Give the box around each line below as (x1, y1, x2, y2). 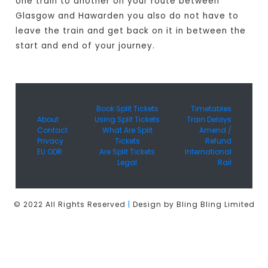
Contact (36, 125, 68, 136)
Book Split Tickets (96, 103, 159, 114)
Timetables (190, 103, 232, 114)
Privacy (36, 136, 63, 147)
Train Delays (186, 114, 232, 125)
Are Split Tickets (99, 147, 155, 157)
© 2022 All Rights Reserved (13, 199, 128, 210)
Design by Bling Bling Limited (130, 199, 255, 210)
